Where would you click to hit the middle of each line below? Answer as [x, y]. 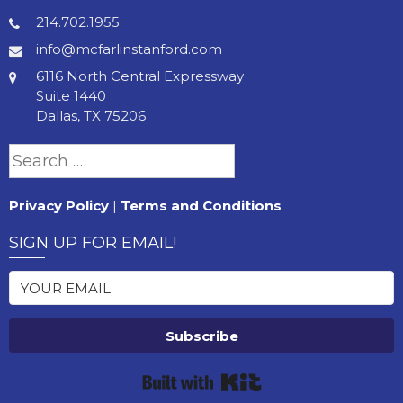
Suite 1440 [71, 96]
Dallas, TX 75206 [91, 116]
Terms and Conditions [201, 206]
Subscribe [201, 336]
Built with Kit [304, 376]
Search [32, 153]
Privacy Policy [59, 206]
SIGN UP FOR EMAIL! [93, 243]
